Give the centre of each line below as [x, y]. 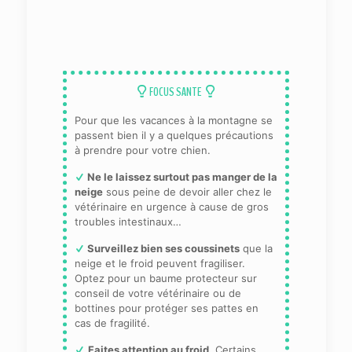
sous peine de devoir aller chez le [187, 192]
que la [256, 249]
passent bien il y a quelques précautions [174, 136]
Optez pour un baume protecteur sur [165, 279]
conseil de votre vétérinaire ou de [158, 293]
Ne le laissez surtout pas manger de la [182, 177]
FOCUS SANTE [177, 92]
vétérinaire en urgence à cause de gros [171, 207]
